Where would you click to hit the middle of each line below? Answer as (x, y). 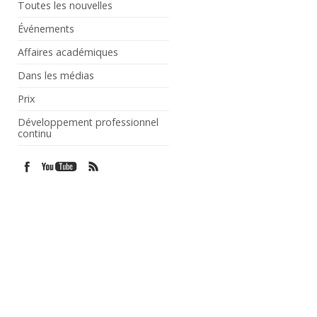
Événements (46, 28)
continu (35, 133)
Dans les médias (56, 75)
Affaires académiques (68, 52)
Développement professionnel (88, 122)
